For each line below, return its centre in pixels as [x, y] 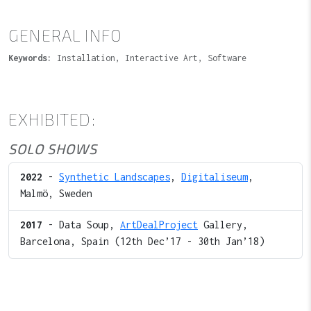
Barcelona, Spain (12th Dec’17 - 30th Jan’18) [142, 241]
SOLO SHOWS [53, 149]
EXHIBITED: [52, 119]
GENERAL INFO [66, 35]
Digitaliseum [215, 177]
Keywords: [30, 58]
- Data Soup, [81, 225]
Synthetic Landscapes [115, 177]
